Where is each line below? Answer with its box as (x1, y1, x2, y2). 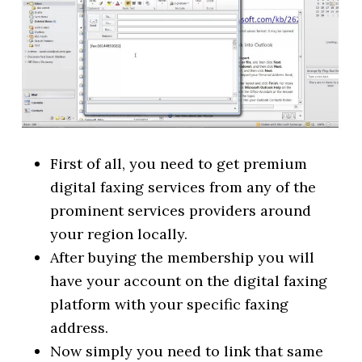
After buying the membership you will (50, 247, 315, 267)
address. (50, 318, 109, 337)
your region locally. (50, 224, 188, 243)
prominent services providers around (50, 200, 312, 220)
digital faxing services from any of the (50, 177, 317, 196)
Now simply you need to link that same (50, 341, 324, 360)
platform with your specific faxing (50, 294, 289, 314)
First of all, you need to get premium (50, 154, 308, 173)
